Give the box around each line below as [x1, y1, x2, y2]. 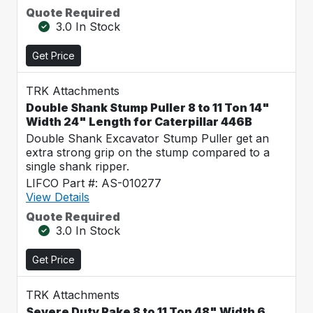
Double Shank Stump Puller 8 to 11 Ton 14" [26, 101, 270, 115]
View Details [26, 190, 89, 204]
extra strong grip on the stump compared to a [26, 145, 270, 159]
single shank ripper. [26, 159, 129, 173]
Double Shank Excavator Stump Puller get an [26, 131, 269, 145]
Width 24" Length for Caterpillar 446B [26, 115, 252, 129]
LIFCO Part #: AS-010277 [26, 176, 161, 190]
